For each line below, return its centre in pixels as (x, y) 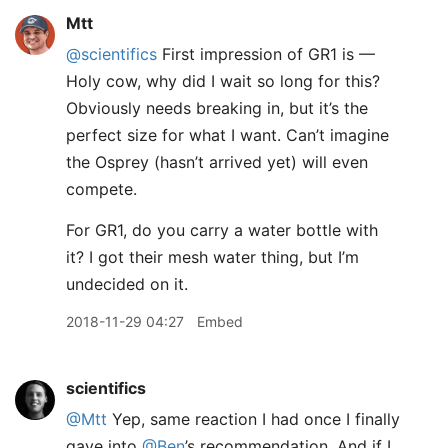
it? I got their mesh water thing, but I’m (212, 257)
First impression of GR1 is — (266, 54)
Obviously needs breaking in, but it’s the (217, 108)
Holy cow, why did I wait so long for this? (223, 81)
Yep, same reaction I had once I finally (253, 419)
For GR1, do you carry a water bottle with (222, 230)
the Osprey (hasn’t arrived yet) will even (217, 162)
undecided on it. (127, 284)
